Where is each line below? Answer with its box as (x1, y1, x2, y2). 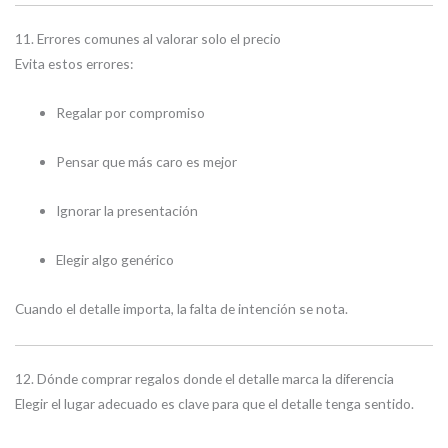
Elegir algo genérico (56, 251, 175, 269)
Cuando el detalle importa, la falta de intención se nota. (15, 299, 348, 317)
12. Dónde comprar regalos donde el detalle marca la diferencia (15, 370, 394, 388)
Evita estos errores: (15, 55, 133, 73)
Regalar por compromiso (56, 104, 206, 122)
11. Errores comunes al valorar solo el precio (15, 30, 281, 48)
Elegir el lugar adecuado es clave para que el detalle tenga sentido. (15, 395, 414, 413)
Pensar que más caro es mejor (56, 153, 238, 171)
